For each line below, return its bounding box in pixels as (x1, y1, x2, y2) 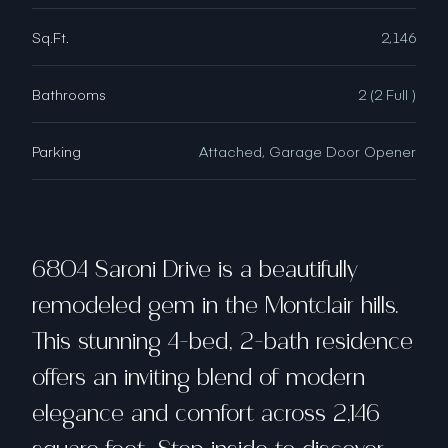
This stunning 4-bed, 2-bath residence (32, 326, 413, 358)
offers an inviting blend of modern (32, 362, 365, 394)
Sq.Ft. (32, 28, 69, 47)
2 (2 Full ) (358, 85, 416, 104)
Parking (32, 142, 81, 161)
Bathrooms (32, 85, 106, 104)
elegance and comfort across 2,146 (32, 398, 380, 430)
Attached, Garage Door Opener (199, 142, 416, 161)
